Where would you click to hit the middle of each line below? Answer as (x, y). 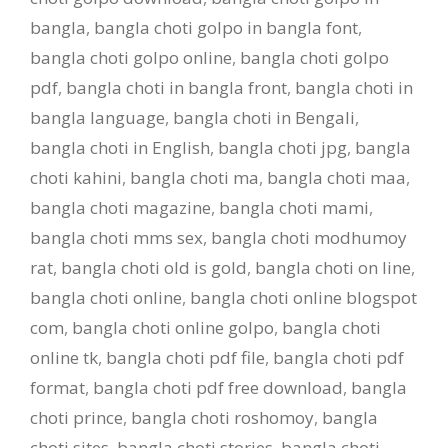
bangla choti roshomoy (222, 417)
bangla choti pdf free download (218, 387)
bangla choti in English (120, 147)
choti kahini (76, 177)
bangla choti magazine (120, 207)
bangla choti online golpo (173, 327)
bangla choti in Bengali (264, 117)
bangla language (97, 117)
